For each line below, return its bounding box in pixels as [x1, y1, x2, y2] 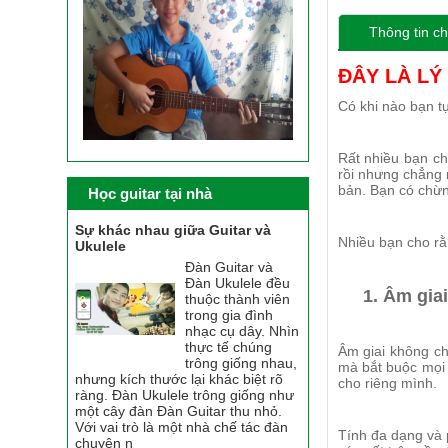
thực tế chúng [185, 338, 273, 355]
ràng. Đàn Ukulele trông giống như [75, 386, 295, 403]
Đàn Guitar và [185, 258, 274, 275]
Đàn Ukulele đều [185, 274, 291, 291]
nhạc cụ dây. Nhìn [185, 322, 300, 339]
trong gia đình [185, 306, 274, 323]
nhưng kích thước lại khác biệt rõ [75, 370, 284, 387]
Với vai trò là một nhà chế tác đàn [75, 418, 289, 435]
